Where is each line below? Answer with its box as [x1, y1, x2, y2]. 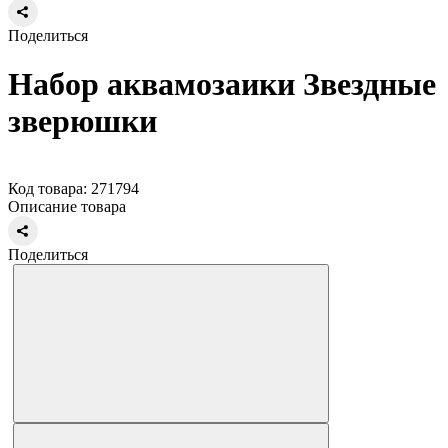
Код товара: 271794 [8, 179, 139, 197]
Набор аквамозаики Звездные [8, 66, 436, 103]
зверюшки [8, 103, 157, 140]
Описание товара [8, 197, 126, 215]
